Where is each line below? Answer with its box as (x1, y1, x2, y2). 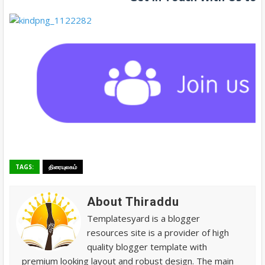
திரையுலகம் (49, 162, 77, 171)
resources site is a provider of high (87, 226, 229, 238)
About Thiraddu (87, 194, 179, 209)
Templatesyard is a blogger (87, 212, 200, 224)
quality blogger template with (87, 240, 207, 253)
